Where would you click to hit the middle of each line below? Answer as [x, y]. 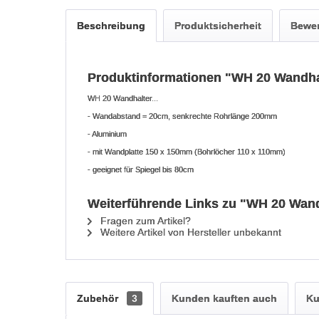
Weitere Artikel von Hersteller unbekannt [189, 232]
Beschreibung [111, 26]
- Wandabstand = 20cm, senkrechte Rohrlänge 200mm [182, 116]
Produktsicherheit [218, 26]
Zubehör [99, 298]
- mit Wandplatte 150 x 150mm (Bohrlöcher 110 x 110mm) [187, 152]
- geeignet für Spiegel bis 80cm [141, 169]
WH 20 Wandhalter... [123, 98]
